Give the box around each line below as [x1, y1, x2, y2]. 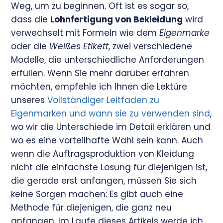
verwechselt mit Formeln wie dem [11, 26, 160, 39]
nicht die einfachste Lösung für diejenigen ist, [11, 161, 208, 173]
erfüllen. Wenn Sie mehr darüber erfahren [11, 67, 190, 79]
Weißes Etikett [49, 40, 109, 52]
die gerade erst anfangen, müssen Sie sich [11, 174, 197, 187]
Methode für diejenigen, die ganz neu [11, 201, 172, 214]
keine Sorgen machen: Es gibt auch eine [11, 188, 184, 200]
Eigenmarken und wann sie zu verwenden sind [11, 107, 211, 119]
